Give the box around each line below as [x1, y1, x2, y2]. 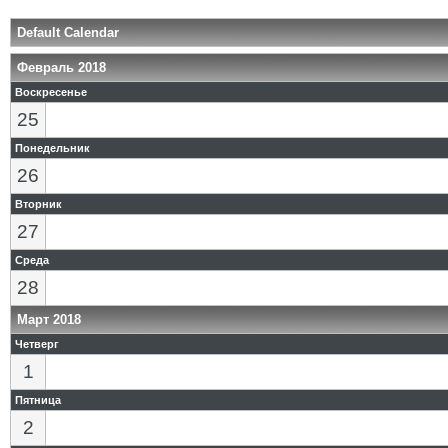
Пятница [15, 394, 61, 406]
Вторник [15, 198, 62, 210]
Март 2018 [17, 312, 81, 327]
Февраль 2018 [17, 60, 106, 75]
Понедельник [15, 142, 90, 154]
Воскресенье [15, 86, 87, 98]
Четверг [15, 338, 59, 350]
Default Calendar [17, 25, 119, 40]
